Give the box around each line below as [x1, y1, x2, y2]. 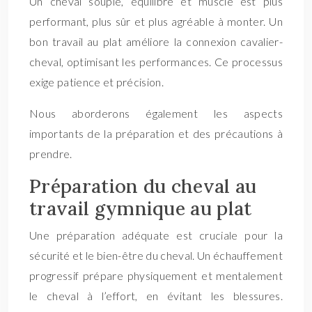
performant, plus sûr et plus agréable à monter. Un [29, 15, 283, 28]
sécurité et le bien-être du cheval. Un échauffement [29, 249, 283, 262]
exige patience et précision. [29, 75, 164, 88]
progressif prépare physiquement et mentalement [29, 269, 283, 282]
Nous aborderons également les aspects [29, 107, 283, 120]
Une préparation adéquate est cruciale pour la [29, 228, 283, 242]
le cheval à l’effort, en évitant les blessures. [29, 289, 283, 302]
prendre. [29, 147, 72, 160]
